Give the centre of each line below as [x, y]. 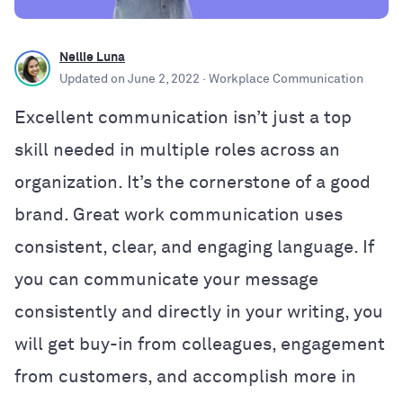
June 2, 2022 [164, 79]
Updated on [94, 79]
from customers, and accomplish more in [185, 376]
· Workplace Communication [282, 79]
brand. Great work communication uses [179, 215]
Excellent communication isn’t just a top [183, 117]
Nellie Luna [92, 57]
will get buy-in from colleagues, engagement [200, 344]
